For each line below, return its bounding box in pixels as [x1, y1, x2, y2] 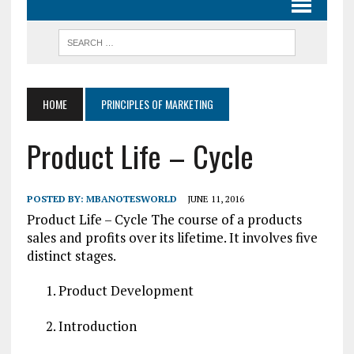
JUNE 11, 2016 [186, 193, 244, 205]
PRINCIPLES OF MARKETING [100, 96, 213, 112]
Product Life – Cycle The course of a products [26, 210, 302, 228]
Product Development [58, 281, 194, 299]
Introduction [58, 317, 137, 335]
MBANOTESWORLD [85, 193, 177, 205]
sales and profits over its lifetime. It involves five [26, 228, 318, 247]
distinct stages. [26, 247, 116, 265]
